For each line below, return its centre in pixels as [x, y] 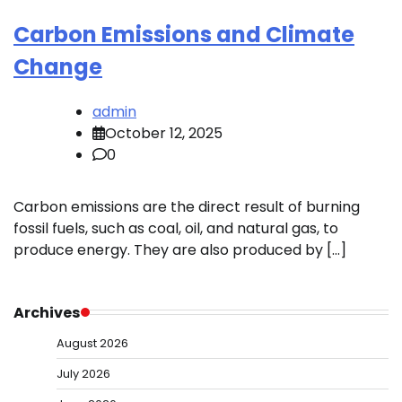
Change [58, 66]
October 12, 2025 [164, 133]
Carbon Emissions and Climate [184, 34]
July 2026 [83, 373]
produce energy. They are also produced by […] [180, 249]
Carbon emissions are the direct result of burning [187, 206]
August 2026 [92, 343]
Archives [47, 312]
